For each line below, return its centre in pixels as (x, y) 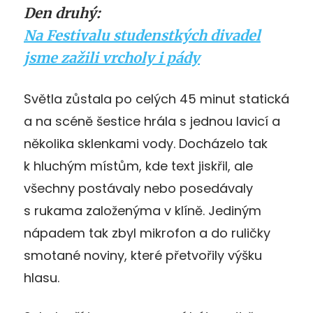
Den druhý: (62, 13)
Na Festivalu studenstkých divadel (142, 36)
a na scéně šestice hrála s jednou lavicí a (152, 122)
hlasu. (42, 278)
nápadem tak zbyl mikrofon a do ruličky (147, 233)
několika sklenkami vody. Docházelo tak (146, 144)
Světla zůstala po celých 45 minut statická (156, 99)
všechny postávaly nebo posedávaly (138, 189)
